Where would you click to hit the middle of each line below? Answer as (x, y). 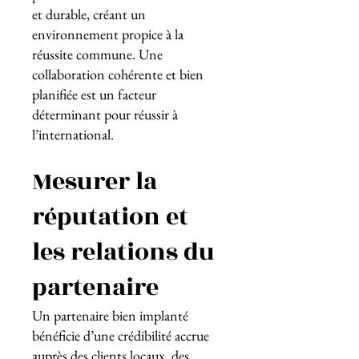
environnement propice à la (108, 34)
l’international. (73, 134)
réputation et (110, 217)
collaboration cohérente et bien (118, 74)
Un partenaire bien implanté (110, 315)
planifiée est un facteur (94, 94)
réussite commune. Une (97, 54)
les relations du (123, 252)
